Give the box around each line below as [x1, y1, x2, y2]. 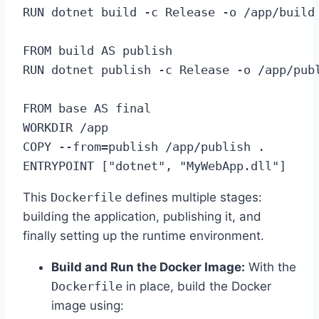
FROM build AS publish [23, 43, 172, 58]
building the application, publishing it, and [23, 209, 261, 224]
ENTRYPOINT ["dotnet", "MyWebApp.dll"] [23, 159, 286, 173]
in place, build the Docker [122, 279, 271, 293]
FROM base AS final [23, 101, 151, 115]
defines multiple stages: [122, 190, 262, 204]
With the [245, 260, 296, 274]
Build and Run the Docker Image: [51, 260, 245, 274]
